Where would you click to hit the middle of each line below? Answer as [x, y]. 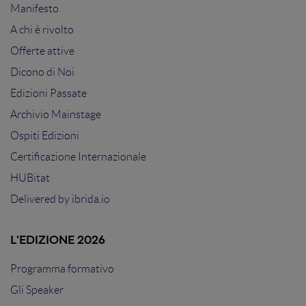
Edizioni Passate [48, 93]
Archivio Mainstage [56, 114]
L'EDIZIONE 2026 [58, 241]
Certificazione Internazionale [78, 157]
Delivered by [41, 199]
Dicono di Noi [42, 72]
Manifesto [34, 9]
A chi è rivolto [42, 30]
